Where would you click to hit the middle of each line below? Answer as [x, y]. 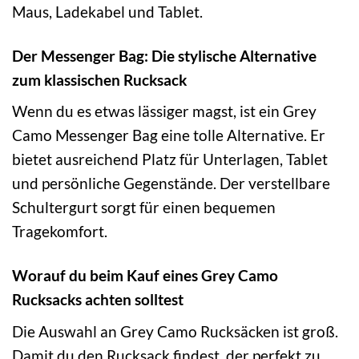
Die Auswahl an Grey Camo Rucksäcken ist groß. [175, 331]
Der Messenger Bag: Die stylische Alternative [164, 55]
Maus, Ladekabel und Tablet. [107, 11]
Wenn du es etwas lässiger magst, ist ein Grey [164, 111]
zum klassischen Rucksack [99, 79]
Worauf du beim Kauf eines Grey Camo [145, 276]
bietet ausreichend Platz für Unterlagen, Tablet [170, 159]
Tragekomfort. [60, 232]
